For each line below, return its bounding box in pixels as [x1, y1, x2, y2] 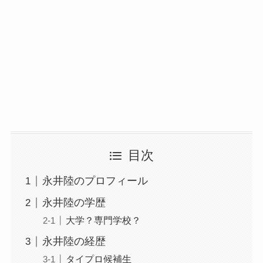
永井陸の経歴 [42, 235, 106, 248]
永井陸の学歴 [42, 197, 106, 209]
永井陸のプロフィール [42, 175, 148, 187]
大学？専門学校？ [65, 215, 141, 226]
